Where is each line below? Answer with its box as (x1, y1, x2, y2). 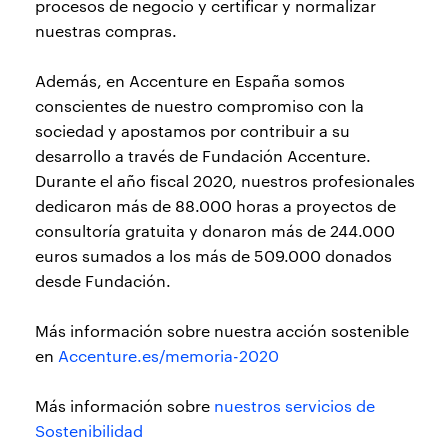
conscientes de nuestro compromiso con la (35, 95, 364, 117)
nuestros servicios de (214, 395, 375, 417)
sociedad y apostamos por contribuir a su (35, 120, 350, 142)
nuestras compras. (35, 20, 177, 42)
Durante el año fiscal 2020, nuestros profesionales (35, 170, 415, 192)
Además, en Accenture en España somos (35, 70, 345, 92)
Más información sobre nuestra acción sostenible (35, 320, 409, 342)
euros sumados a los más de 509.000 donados (35, 245, 392, 267)
